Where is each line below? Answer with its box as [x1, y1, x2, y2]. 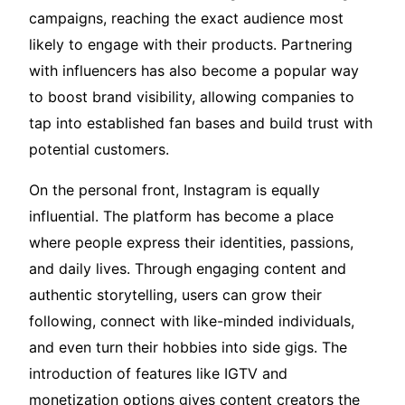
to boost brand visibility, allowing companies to [29, 88, 354, 107]
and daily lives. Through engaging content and [29, 259, 346, 278]
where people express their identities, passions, [29, 233, 353, 252]
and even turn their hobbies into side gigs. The [29, 338, 347, 357]
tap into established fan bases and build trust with [29, 114, 372, 133]
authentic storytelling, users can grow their [29, 286, 322, 305]
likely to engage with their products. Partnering [29, 35, 353, 54]
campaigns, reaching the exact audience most [29, 9, 344, 28]
